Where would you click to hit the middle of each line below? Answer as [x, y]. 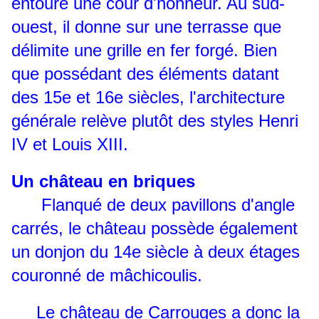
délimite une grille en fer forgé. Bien [144, 51]
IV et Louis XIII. [70, 145]
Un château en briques [103, 182]
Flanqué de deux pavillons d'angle [153, 205]
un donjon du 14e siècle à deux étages [156, 252]
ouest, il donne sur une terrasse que [146, 27]
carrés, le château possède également [155, 229]
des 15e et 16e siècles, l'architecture [148, 98]
